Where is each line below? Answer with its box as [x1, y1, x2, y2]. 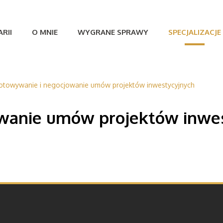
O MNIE [31, 27, 58, 37]
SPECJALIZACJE [168, 27, 221, 37]
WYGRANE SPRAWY [77, 27, 148, 37]
